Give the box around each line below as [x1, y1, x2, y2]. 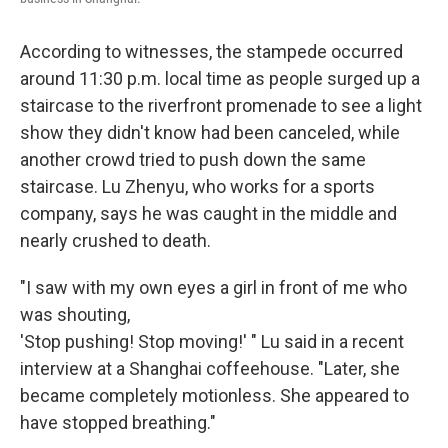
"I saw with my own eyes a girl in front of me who [20, 277, 407, 299]
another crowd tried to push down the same [20, 149, 366, 171]
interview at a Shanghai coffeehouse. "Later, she [20, 358, 400, 380]
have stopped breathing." [20, 412, 216, 434]
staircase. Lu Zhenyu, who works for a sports [20, 176, 375, 198]
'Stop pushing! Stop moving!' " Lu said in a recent [20, 331, 404, 353]
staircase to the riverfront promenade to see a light [20, 95, 422, 117]
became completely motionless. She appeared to [20, 385, 409, 407]
